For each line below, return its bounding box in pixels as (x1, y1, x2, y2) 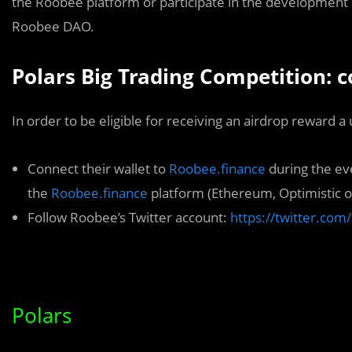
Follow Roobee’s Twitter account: (27, 207, 230, 226)
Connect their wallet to (27, 159, 169, 178)
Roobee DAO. (12, 16, 94, 35)
